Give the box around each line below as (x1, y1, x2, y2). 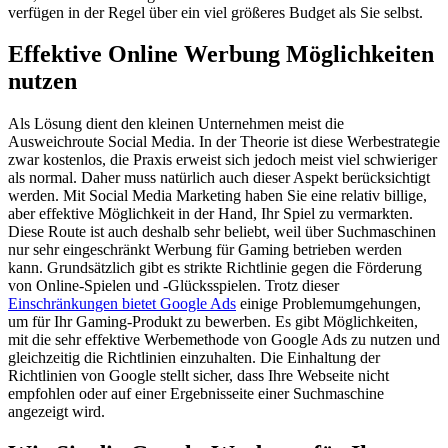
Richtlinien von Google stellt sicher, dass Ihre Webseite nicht (8, 367, 389, 385)
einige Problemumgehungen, (236, 295, 421, 313)
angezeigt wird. (8, 403, 105, 421)
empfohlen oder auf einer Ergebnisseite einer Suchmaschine (8, 385, 384, 403)
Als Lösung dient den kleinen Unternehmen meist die (8, 115, 344, 133)
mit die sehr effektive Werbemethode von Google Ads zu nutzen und (8, 331, 440, 349)
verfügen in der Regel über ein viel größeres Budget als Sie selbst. (8, 3, 423, 21)
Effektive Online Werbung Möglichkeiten (8, 41, 434, 68)
